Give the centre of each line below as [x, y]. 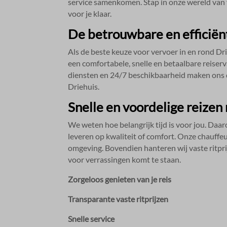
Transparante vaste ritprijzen [118, 199]
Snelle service [91, 218]
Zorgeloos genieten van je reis [120, 179]
